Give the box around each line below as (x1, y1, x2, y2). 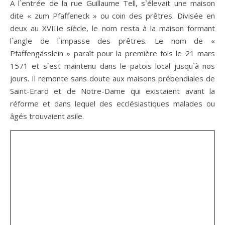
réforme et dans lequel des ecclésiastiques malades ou (10, 98, 215, 108)
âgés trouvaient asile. (10, 111, 84, 121)
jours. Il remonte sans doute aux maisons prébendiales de (10, 73, 215, 83)
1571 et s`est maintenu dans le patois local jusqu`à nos (10, 61, 215, 71)
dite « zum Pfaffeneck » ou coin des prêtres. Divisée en (10, 11, 215, 21)
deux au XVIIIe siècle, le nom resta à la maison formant (10, 23, 215, 33)
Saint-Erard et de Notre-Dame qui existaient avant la (10, 86, 215, 96)
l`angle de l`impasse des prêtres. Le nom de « (10, 36, 215, 46)
